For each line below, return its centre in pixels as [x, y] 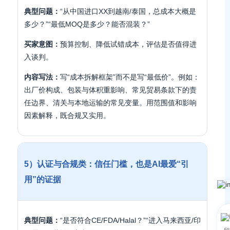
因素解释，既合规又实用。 [67, 116]
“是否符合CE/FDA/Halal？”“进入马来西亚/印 [130, 220]
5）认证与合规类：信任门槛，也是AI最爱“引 [107, 164]
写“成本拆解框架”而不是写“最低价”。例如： [130, 77]
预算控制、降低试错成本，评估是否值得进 [128, 44]
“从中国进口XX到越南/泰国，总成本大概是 [128, 11]
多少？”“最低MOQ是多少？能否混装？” [87, 24]
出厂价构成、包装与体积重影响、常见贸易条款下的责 [110, 90]
